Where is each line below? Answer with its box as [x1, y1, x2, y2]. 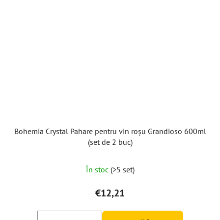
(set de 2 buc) [87, 137, 133, 147]
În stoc [85, 164, 110, 174]
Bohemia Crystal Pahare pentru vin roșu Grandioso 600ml [14, 126, 206, 136]
